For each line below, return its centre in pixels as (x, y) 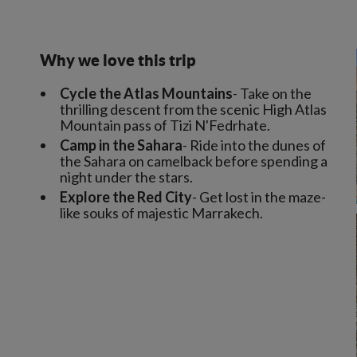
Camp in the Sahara (121, 145)
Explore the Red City (126, 197)
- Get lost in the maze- (259, 197)
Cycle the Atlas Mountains (146, 93)
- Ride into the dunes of (254, 145)
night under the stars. (126, 177)
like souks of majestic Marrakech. (161, 213)
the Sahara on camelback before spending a (194, 161)
